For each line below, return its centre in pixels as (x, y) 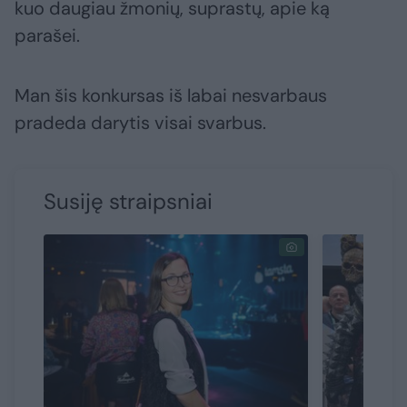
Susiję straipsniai (128, 202)
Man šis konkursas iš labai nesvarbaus (171, 96)
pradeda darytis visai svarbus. (140, 123)
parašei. (47, 36)
